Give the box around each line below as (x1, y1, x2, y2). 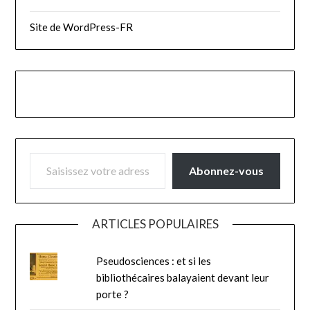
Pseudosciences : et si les (96, 255, 212, 268)
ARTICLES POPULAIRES (91, 217, 219, 232)
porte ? (96, 288, 129, 301)
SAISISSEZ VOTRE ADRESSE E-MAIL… (29, 146, 209, 159)
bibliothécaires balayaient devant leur (96, 271, 270, 284)
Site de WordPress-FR (30, 21, 134, 34)
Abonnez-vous (188, 164, 264, 178)
